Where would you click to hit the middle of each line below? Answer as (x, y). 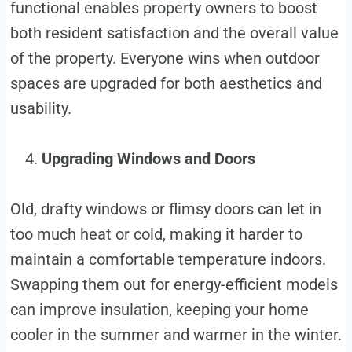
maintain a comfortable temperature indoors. (168, 260)
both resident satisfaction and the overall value (174, 33)
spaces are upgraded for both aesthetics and (166, 84)
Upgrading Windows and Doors (150, 159)
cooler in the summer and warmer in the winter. (176, 335)
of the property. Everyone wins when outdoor (165, 59)
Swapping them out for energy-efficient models (174, 285)
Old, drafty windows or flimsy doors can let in (165, 209)
